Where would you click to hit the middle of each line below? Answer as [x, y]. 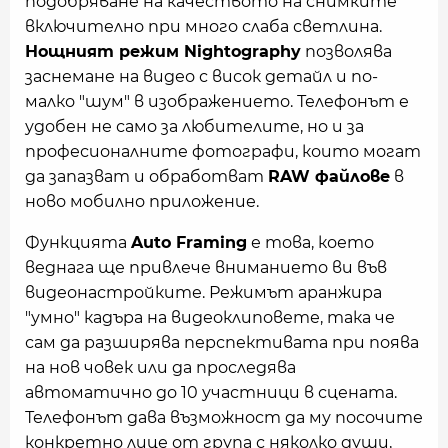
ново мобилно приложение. [142, 202]
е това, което [310, 243]
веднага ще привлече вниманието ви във [206, 268]
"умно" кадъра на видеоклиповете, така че [210, 318]
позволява [346, 52]
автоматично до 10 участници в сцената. [211, 393]
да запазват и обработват [146, 177]
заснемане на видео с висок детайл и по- [201, 77]
